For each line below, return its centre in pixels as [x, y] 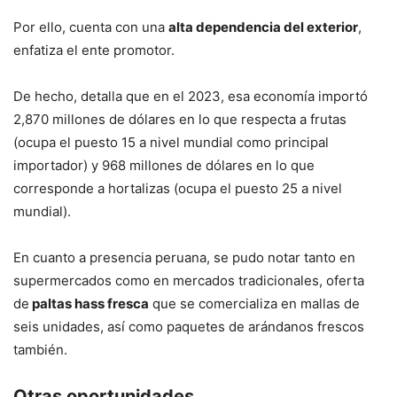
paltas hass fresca [89, 304]
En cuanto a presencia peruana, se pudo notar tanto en [184, 258]
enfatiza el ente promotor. [97, 51]
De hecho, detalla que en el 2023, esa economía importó [191, 97]
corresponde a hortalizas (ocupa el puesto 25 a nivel [178, 189]
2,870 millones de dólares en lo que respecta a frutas [180, 120]
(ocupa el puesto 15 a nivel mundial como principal [171, 143]
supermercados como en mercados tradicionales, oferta [189, 281]
